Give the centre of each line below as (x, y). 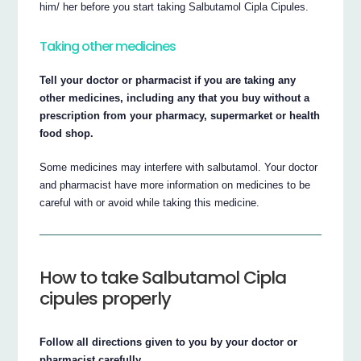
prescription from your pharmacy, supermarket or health (180, 115)
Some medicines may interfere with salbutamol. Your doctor (179, 167)
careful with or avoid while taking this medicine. (150, 202)
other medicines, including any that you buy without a (175, 98)
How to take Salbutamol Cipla (163, 278)
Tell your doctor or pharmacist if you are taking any (168, 80)
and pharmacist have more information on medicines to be (175, 185)
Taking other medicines (108, 47)
